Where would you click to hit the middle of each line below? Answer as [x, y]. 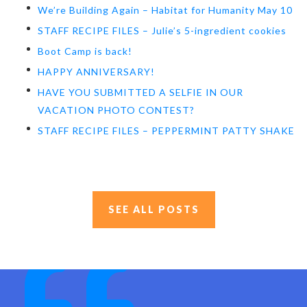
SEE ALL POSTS [153, 209]
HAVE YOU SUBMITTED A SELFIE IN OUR [140, 92]
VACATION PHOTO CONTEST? [116, 110]
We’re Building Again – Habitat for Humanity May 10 [165, 10]
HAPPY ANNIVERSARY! [96, 71]
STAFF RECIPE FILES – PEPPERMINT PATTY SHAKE [166, 130]
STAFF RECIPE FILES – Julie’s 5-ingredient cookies [162, 30]
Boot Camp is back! [85, 51]
